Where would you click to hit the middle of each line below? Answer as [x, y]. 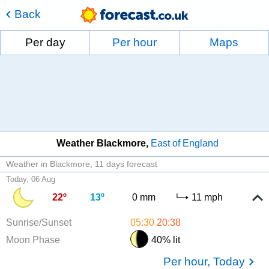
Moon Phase [33, 240]
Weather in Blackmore [48, 164]
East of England [185, 143]
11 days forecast [126, 164]
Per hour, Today [204, 261]
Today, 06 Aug [31, 179]
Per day [45, 42]
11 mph [207, 197]
